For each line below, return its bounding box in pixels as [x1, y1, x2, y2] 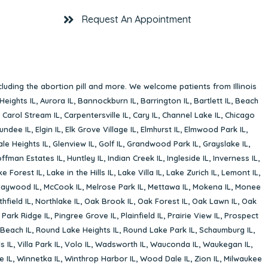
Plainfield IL [120, 210, 163, 220]
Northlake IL [35, 196, 80, 206]
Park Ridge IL [1, 210, 50, 220]
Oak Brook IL [84, 196, 133, 206]
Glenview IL [52, 138, 95, 148]
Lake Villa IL [117, 167, 162, 177]
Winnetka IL [16, 253, 60, 263]
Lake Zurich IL [166, 167, 217, 177]
